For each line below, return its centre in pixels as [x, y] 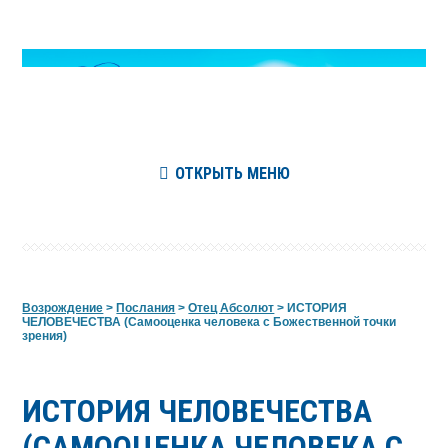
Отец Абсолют [231, 307]
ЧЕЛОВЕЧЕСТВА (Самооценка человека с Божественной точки [209, 321]
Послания [146, 307]
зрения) [45, 335]
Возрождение [63, 307]
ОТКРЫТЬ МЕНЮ [232, 173]
